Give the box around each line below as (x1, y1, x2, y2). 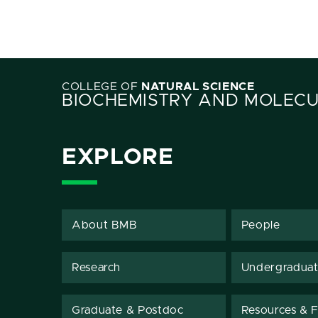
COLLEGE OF (62, 80, 142, 92)
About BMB (72, 219, 138, 231)
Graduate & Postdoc (72, 304, 184, 316)
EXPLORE (62, 146, 174, 170)
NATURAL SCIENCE (141, 80, 255, 92)
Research (72, 261, 121, 273)
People (241, 219, 280, 231)
